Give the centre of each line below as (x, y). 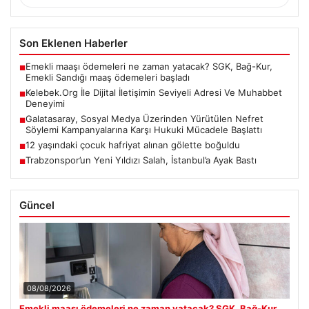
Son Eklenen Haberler (73, 43)
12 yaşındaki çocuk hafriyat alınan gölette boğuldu (133, 144)
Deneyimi (45, 103)
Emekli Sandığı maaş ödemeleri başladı (108, 77)
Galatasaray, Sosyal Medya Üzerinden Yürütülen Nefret (144, 118)
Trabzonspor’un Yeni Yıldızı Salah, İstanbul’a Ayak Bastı (141, 160)
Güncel (37, 205)
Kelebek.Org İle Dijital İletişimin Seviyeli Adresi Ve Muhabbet (154, 92)
